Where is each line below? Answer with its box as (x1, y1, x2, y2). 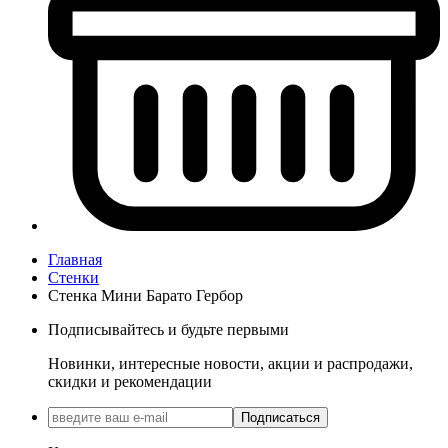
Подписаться (241, 410, 320, 426)
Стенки (48, 269, 99, 287)
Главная (48, 251, 102, 269)
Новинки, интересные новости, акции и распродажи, (48, 355, 413, 373)
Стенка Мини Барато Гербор (48, 287, 243, 305)
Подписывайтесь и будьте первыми (48, 321, 289, 339)
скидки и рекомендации (48, 373, 212, 391)
